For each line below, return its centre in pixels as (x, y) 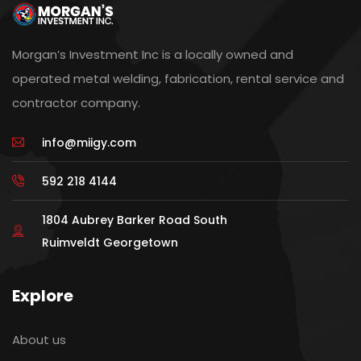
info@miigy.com (89, 142)
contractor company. (76, 102)
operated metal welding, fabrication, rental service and (178, 78)
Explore (43, 295)
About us (39, 339)
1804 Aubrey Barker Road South (134, 220)
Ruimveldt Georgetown (110, 242)
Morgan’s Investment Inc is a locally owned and (153, 54)
